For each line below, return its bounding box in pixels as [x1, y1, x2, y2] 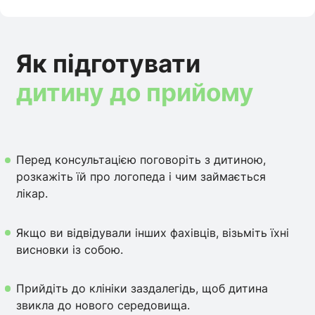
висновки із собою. [16, 242, 124, 257]
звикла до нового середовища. [16, 298, 191, 313]
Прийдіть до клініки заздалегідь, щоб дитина [16, 281, 269, 296]
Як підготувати [16, 49, 201, 79]
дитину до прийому [16, 77, 255, 108]
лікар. [16, 186, 49, 201]
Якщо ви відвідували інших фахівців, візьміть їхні [16, 225, 290, 240]
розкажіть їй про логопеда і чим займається [16, 169, 266, 184]
